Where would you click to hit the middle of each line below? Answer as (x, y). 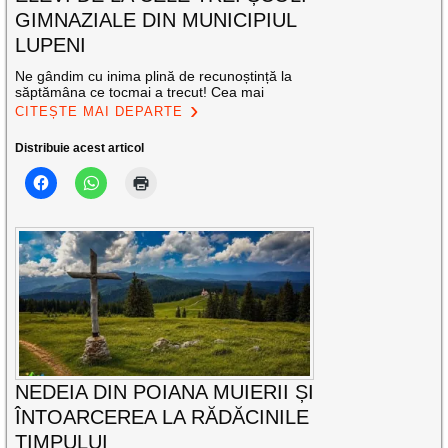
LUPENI (51, 44)
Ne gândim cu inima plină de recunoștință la (154, 75)
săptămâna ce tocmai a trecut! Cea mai (140, 91)
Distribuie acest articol (80, 147)
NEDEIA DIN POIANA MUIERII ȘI (165, 392)
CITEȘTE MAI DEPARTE (99, 111)
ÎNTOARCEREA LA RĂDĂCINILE (162, 417)
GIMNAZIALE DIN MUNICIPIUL (156, 19)
